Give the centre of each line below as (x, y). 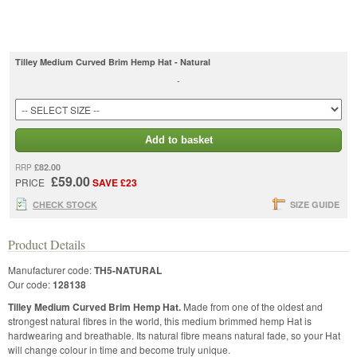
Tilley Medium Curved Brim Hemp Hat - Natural (113, 61)
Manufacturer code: (51, 269)
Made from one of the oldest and (253, 306)
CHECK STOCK (65, 204)
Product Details (47, 244)
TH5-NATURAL (128, 270)
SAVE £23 (115, 182)
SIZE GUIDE (315, 204)
